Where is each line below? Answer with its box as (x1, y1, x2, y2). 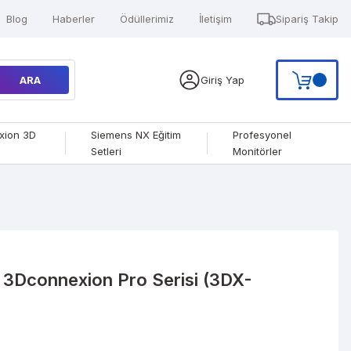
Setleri (91, 145, 122, 157)
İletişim (199, 12, 232, 25)
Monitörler (232, 145, 282, 157)
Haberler (52, 12, 95, 25)
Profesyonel (232, 128, 291, 141)
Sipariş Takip (276, 12, 338, 25)
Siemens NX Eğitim (91, 128, 182, 141)
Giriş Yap (201, 73, 244, 86)
